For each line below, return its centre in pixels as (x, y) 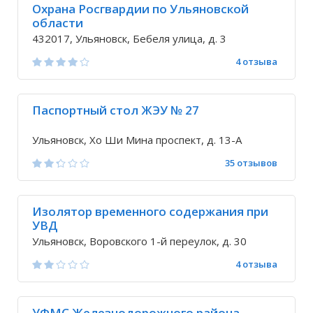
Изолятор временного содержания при (150, 211)
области (58, 23)
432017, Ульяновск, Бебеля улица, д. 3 (129, 38)
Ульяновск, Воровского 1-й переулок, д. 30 (139, 241)
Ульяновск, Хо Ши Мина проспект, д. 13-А (137, 140)
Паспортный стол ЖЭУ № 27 (116, 110)
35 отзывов (251, 163)
